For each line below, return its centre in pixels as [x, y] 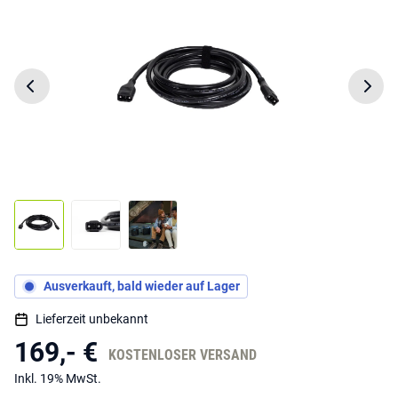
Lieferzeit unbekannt [92, 318]
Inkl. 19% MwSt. [58, 378]
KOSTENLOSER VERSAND [183, 354]
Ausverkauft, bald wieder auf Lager [142, 287]
